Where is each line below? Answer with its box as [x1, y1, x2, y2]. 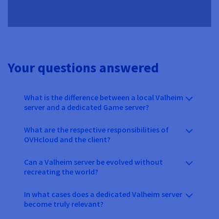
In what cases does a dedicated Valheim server [24, 189, 182, 199]
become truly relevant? [24, 198, 104, 209]
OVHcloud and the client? [24, 134, 110, 144]
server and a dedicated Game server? [24, 102, 149, 112]
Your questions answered [8, 58, 159, 76]
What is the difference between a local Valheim [24, 92, 183, 102]
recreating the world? [24, 166, 98, 176]
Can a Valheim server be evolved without [24, 156, 163, 167]
